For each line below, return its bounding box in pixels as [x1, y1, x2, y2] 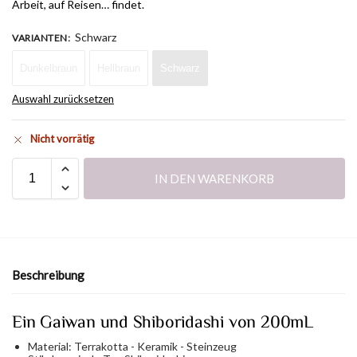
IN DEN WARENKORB [155, 171, 274, 186]
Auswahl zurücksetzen [12, 92, 114, 106]
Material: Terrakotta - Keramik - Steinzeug [28, 339, 237, 353]
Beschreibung [12, 268, 84, 283]
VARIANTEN [12, 32, 68, 45]
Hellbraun [97, 62, 140, 75]
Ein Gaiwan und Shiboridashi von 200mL [12, 311, 313, 331]
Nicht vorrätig [30, 132, 94, 146]
